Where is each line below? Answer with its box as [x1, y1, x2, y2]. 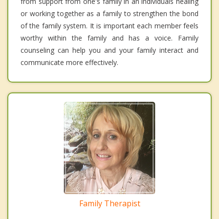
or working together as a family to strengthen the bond [21, 9, 198, 19]
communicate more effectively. [21, 58, 118, 67]
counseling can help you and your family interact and [21, 45, 198, 55]
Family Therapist [79, 198, 140, 209]
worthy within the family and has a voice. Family [21, 33, 198, 43]
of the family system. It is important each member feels [21, 21, 198, 31]
